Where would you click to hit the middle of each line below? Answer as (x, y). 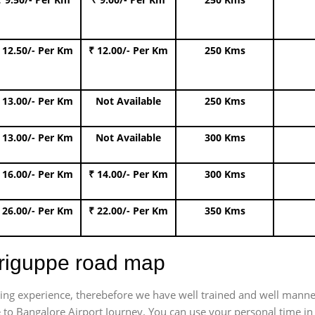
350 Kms (225, 211)
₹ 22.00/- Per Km (128, 211)
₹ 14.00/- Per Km (128, 174)
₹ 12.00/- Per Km (128, 50)
